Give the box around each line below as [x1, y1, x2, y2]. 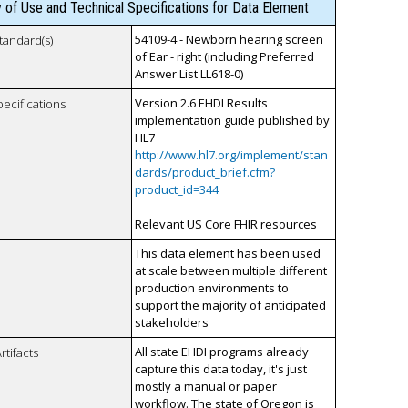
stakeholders [135, 314, 209, 331]
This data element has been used [135, 245, 321, 262]
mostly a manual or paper [135, 378, 278, 395]
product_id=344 [135, 181, 219, 199]
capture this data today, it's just [135, 361, 308, 378]
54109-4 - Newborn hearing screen [135, 31, 324, 48]
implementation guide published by [135, 112, 331, 129]
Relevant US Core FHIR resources [135, 216, 318, 233]
